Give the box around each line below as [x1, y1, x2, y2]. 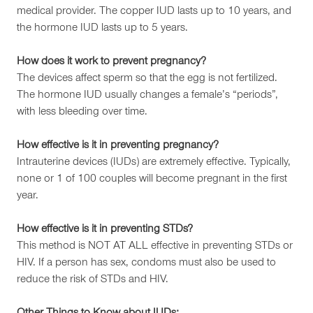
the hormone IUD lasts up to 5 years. [17, 23, 188, 34]
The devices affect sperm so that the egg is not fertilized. [17, 73, 277, 85]
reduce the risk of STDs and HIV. [17, 275, 168, 286]
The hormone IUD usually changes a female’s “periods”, [17, 90, 278, 101]
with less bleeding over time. [17, 107, 147, 118]
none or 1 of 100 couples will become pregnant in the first [17, 174, 287, 185]
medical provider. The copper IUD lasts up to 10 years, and [17, 6, 291, 17]
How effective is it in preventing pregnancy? [17, 140, 219, 152]
